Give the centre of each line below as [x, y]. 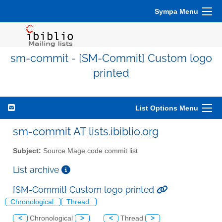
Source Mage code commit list [89, 151]
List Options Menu [167, 108]
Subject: [27, 151]
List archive [37, 169]
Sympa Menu [176, 11]
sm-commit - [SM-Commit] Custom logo [111, 58]
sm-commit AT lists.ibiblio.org [86, 131]
